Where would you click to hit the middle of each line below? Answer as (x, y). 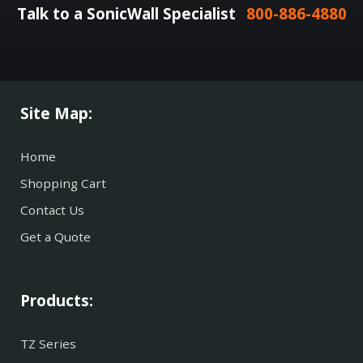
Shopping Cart (63, 183)
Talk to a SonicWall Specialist (128, 14)
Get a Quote (56, 236)
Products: (57, 301)
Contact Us (52, 209)
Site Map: (56, 113)
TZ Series (48, 344)
